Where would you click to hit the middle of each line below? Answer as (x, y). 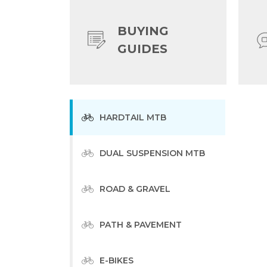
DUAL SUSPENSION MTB (152, 153)
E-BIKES (117, 260)
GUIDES (142, 49)
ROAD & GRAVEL (135, 189)
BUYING (143, 31)
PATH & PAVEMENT (141, 224)
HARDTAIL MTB (133, 117)
